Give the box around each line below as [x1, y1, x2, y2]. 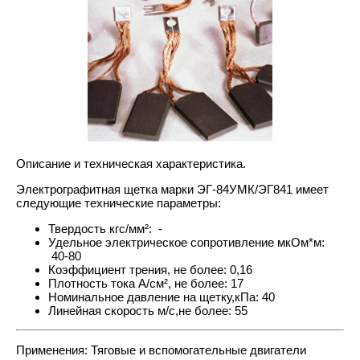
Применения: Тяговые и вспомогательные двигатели [16, 343, 306, 357]
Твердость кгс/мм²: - [48, 222, 182, 235]
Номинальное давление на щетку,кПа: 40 [48, 290, 284, 304]
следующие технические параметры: [16, 196, 240, 210]
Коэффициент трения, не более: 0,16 [48, 263, 262, 276]
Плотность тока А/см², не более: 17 [48, 276, 247, 290]
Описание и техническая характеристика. [16, 157, 246, 170]
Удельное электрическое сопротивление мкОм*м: [48, 235, 325, 249]
